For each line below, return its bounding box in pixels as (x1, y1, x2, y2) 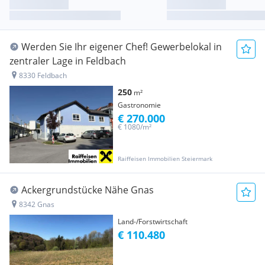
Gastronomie (118, 100, 161, 111)
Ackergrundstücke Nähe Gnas (21, 183, 154, 197)
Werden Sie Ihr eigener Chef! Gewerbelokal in (21, 40, 222, 54)
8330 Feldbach (19, 70, 67, 81)
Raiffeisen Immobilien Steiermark (118, 154, 212, 163)
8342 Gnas (19, 199, 54, 210)
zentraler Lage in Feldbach (9, 54, 126, 68)
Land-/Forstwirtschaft (118, 216, 188, 227)
